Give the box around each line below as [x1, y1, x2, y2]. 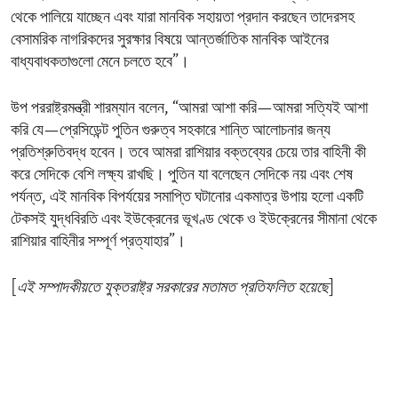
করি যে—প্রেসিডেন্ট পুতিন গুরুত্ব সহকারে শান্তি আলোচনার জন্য [11, 123, 330, 140]
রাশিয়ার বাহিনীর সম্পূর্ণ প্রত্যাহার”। [11, 234, 186, 251]
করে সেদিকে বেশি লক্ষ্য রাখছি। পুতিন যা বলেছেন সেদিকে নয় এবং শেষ [11, 167, 353, 185]
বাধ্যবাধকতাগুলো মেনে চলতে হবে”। [11, 54, 189, 72]
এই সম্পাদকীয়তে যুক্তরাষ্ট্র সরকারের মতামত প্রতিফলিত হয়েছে [17, 280, 329, 298]
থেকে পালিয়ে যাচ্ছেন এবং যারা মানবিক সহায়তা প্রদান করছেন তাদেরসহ [11, 10, 354, 28]
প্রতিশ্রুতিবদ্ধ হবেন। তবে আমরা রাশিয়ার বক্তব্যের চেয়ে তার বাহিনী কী [11, 145, 366, 163]
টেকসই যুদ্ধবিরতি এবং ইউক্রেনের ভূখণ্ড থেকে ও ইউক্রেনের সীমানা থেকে [11, 211, 377, 229]
